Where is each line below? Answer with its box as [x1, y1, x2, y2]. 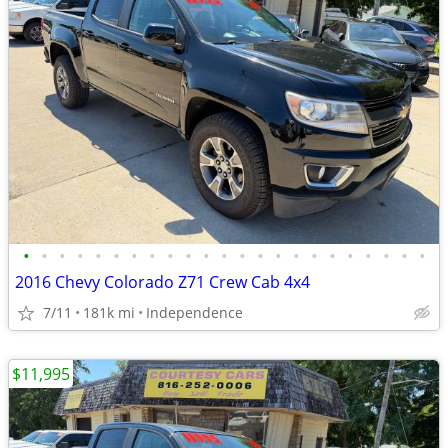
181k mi [83, 303, 135, 322]
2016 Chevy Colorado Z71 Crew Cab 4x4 [15, 271, 310, 293]
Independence [146, 303, 243, 322]
